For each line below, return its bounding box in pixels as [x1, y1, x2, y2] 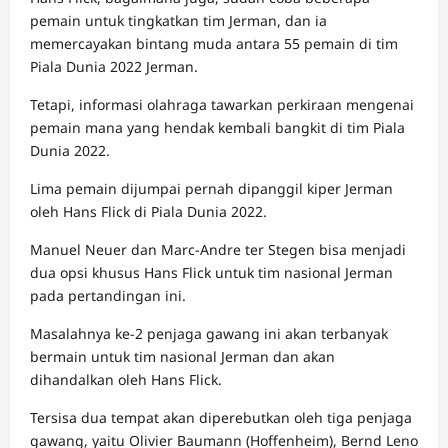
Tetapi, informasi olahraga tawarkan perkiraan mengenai [30, 94, 414, 114]
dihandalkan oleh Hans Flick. [30, 369, 222, 389]
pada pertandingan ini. [30, 285, 186, 305]
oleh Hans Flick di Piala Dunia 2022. [30, 201, 267, 221]
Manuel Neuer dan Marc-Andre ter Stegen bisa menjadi [30, 239, 406, 259]
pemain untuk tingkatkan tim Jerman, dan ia [30, 10, 327, 30]
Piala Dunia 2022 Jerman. [30, 56, 198, 76]
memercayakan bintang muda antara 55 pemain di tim [30, 33, 398, 53]
